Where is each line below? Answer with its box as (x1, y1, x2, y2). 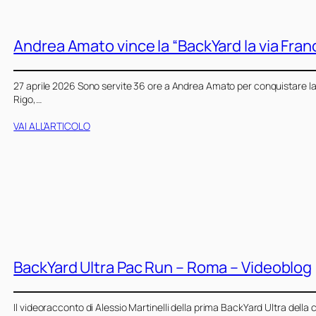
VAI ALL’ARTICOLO (13, 119, 90, 133)
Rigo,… (13, 92, 42, 106)
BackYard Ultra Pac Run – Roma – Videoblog (13, 257, 312, 279)
